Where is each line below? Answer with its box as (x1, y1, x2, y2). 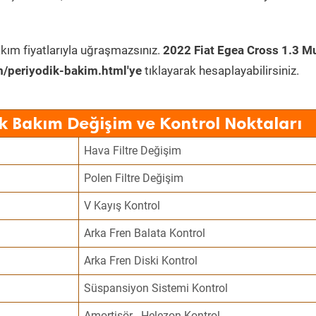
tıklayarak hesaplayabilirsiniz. (142, 63, 299, 78)
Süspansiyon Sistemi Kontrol (84, 281, 229, 295)
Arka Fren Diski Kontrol (84, 254, 198, 267)
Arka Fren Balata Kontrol (84, 226, 206, 240)
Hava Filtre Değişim (84, 144, 182, 157)
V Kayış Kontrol (84, 199, 161, 212)
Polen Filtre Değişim (84, 171, 184, 185)
